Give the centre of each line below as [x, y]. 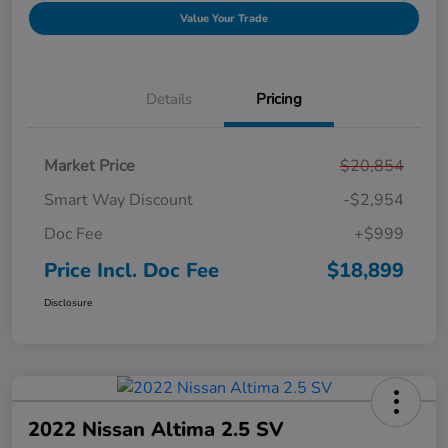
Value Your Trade [224, 18]
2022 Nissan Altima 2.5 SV [156, 429]
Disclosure [68, 302]
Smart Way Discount [118, 199]
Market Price [89, 165]
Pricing [279, 98]
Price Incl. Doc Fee [131, 270]
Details [169, 98]
